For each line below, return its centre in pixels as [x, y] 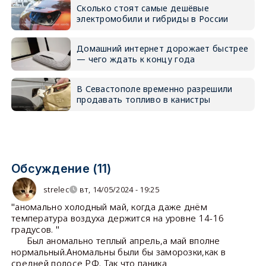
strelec [56, 189]
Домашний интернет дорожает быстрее [162, 48]
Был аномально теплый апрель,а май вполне [115, 240]
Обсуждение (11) [61, 169]
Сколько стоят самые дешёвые [143, 8]
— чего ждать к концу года [136, 59]
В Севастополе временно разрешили [154, 89]
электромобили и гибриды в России [152, 19]
